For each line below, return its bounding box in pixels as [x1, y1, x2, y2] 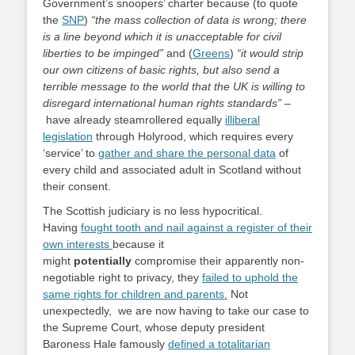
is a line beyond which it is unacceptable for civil [43, 30, 281, 43]
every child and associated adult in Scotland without [43, 163, 301, 176]
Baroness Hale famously [43, 338, 168, 350]
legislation [43, 130, 93, 143]
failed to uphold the [202, 271, 298, 284]
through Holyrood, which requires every [93, 130, 293, 143]
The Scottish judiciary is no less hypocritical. [43, 204, 262, 217]
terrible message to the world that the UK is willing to [43, 80, 305, 93]
